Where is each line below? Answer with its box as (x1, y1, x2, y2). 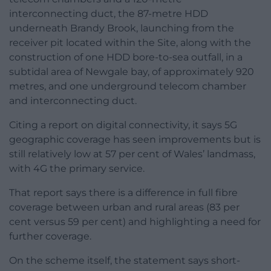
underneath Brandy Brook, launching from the (9, 22, 234, 34)
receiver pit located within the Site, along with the (9, 36, 251, 48)
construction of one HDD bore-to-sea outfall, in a (9, 51, 243, 63)
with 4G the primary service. (9, 162, 145, 174)
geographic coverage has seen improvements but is (9, 133, 261, 145)
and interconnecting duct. (9, 94, 137, 106)
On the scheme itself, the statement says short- (9, 254, 240, 266)
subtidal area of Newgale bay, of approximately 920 (9, 65, 254, 77)
